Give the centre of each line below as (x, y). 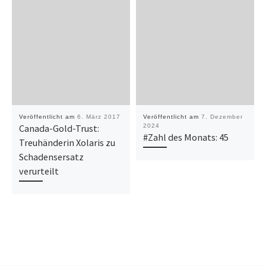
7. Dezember (222, 116)
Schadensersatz (51, 156)
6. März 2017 (99, 116)
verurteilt (39, 171)
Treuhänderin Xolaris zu (67, 142)
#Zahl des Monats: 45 (186, 137)
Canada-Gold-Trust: (59, 128)
